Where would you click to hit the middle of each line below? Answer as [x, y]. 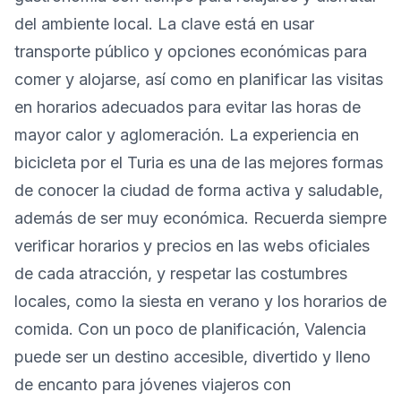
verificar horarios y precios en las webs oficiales [192, 245]
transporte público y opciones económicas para [191, 51]
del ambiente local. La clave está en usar [164, 23]
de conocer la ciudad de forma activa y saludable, [199, 190]
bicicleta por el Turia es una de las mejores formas [199, 162]
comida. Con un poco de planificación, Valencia [190, 328]
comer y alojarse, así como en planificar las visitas [199, 79]
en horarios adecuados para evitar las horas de [188, 107]
